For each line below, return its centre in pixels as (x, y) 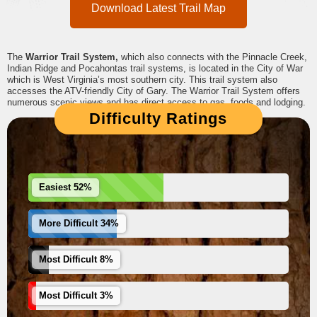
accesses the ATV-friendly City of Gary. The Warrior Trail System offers (154, 91)
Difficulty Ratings (158, 119)
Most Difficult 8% (76, 260)
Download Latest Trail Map (158, 8)
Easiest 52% (65, 188)
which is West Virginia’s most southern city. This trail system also (142, 80)
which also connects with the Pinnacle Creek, (214, 57)
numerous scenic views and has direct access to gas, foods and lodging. (156, 103)
